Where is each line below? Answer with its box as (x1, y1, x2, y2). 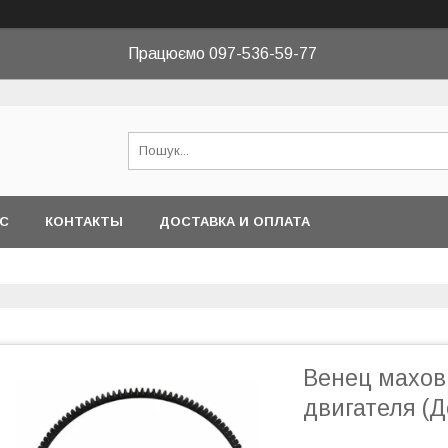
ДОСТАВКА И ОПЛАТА (159, 214, 310, 229)
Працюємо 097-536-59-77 (127, 45, 321, 62)
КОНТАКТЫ (45, 214, 123, 229)
